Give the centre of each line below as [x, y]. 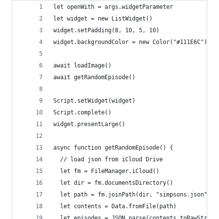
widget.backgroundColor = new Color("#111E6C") [130, 42]
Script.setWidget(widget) [94, 101]
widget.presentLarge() [89, 124]
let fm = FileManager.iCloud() [106, 171]
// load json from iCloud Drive [108, 159]
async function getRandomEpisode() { [113, 148]
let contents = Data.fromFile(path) [115, 206]
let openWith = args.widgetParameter [113, 7]
